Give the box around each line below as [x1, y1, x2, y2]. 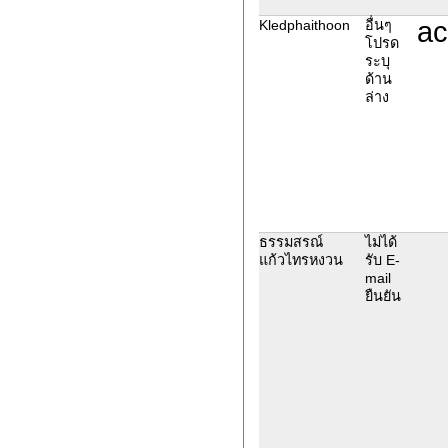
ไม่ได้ [364, 233, 397, 250]
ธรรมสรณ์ [258, 233, 323, 250]
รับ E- [364, 251, 400, 268]
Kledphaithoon [258, 16, 350, 33]
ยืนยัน [364, 287, 401, 304]
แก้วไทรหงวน [258, 251, 343, 268]
